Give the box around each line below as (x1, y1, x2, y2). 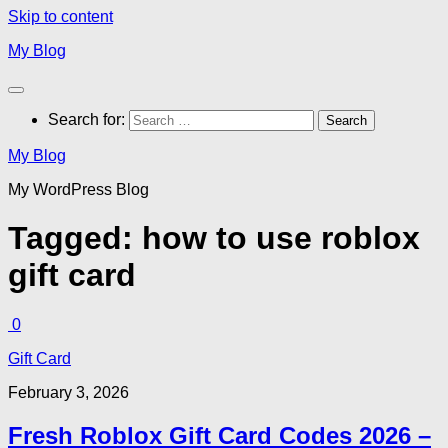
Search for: (48, 111, 125, 128)
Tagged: (8, 220, 142, 257)
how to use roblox (142, 220, 420, 257)
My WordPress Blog (8, 181, 149, 198)
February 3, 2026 (8, 383, 129, 401)
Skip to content (8, 8, 113, 25)
